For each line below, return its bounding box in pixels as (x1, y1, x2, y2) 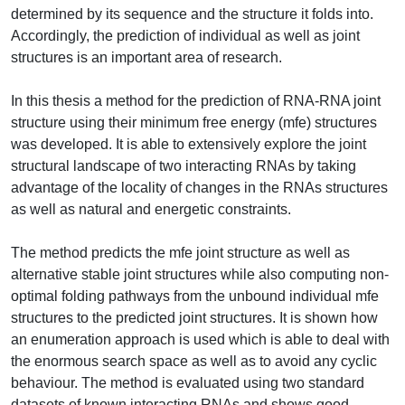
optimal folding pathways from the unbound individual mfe (11, 287, 379, 304)
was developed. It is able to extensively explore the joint (11, 136, 366, 152)
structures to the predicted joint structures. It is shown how (11, 309, 378, 325)
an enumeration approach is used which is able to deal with (11, 331, 390, 347)
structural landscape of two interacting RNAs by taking (11, 157, 356, 174)
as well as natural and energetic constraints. (11, 201, 291, 217)
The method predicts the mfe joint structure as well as (11, 244, 350, 260)
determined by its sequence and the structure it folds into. (11, 5, 373, 22)
